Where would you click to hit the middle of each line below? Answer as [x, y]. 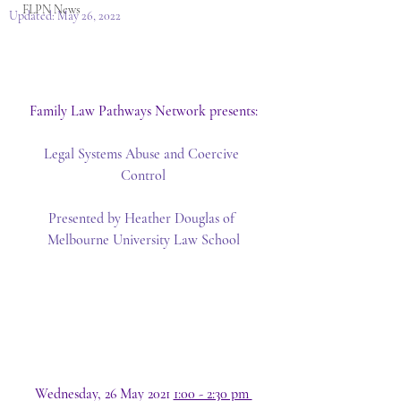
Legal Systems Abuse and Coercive [143, 154]
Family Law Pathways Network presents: [143, 111]
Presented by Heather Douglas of [143, 218]
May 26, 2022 [89, 16]
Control [143, 175]
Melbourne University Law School [143, 239]
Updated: [33, 16]
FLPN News [51, 9]
